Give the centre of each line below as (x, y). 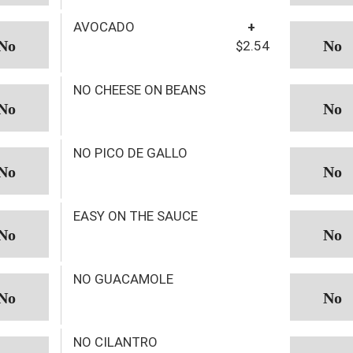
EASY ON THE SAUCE (135, 216)
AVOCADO (104, 26)
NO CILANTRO (115, 342)
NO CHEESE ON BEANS (139, 89)
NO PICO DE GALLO (130, 152)
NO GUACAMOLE (123, 279)
